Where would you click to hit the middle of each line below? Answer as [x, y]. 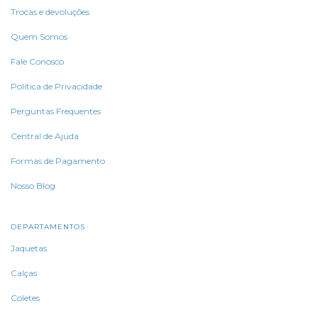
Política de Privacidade [56, 87]
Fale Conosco [37, 62]
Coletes [25, 298]
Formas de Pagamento [58, 161]
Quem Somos [39, 37]
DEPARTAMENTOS [48, 227]
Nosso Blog [33, 186]
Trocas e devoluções [50, 12]
